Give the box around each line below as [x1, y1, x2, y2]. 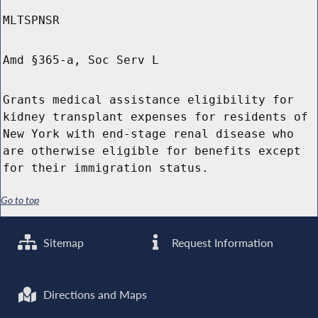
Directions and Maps [40, 287, 148, 302]
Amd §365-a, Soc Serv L [3, 53, 159, 67]
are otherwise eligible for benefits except [3, 144, 301, 158]
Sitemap [40, 235, 84, 250]
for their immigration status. [3, 161, 209, 175]
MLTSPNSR [3, 13, 60, 28]
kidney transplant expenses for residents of [3, 110, 308, 124]
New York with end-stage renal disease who [3, 127, 294, 141]
